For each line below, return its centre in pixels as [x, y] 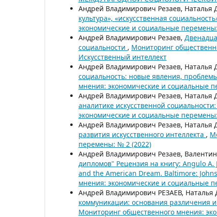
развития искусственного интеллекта [142, 134]
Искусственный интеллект [123, 57]
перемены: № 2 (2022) [115, 144]
